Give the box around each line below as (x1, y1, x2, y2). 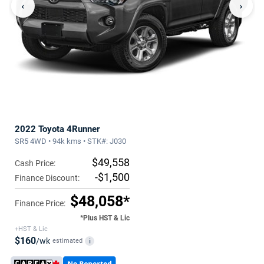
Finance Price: (15, 199, 65, 208)
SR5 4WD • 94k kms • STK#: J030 (15, 137, 126, 146)
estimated (52, 237, 82, 245)
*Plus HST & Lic (80, 214, 130, 222)
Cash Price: (15, 159, 55, 168)
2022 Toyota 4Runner (15, 124, 100, 134)
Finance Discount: (15, 173, 80, 183)
